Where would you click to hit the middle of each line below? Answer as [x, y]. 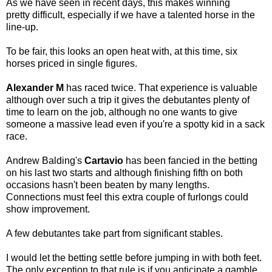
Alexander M [35, 87]
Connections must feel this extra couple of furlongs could [127, 197]
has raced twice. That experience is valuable [161, 87]
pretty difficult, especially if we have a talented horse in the [131, 15]
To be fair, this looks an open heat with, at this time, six [122, 51]
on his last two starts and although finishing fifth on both [124, 172]
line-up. [22, 27]
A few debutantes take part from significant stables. [116, 233]
